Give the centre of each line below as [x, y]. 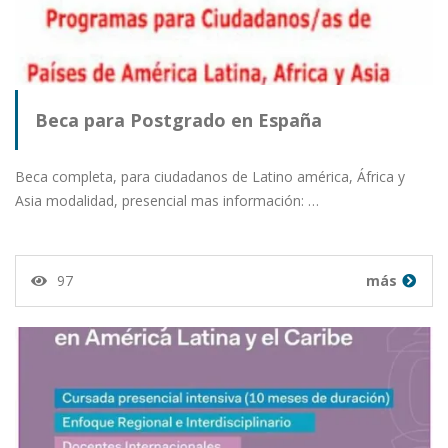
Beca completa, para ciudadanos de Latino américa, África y [210, 177]
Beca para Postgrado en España [178, 120]
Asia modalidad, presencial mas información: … [167, 201]
